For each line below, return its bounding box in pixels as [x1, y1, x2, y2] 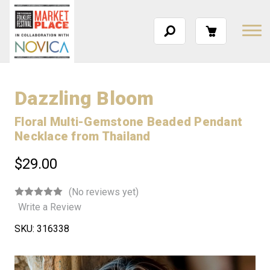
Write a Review [18, 201, 81, 213]
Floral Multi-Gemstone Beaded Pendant [14, 115, 242, 129]
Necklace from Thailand [14, 129, 151, 143]
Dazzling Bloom [14, 87, 154, 110]
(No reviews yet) [69, 186, 139, 198]
